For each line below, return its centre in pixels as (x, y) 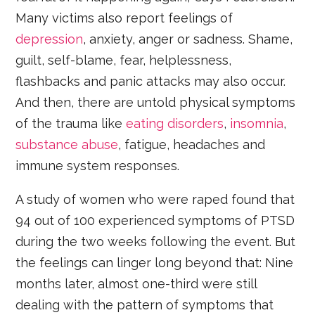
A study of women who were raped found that (155, 200)
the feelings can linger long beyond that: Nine (155, 263)
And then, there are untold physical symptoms (156, 103)
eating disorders (175, 124)
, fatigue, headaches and (192, 145)
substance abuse (67, 145)
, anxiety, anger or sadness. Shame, (188, 39)
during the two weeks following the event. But (156, 242)
